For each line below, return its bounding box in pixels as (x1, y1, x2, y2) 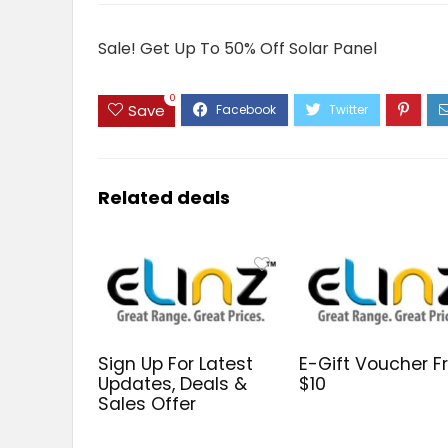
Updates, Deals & (98, 371, 248, 396)
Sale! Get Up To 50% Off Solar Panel (98, 37, 377, 61)
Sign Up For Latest (98, 351, 254, 376)
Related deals (98, 184, 230, 210)
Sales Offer (98, 391, 197, 416)
